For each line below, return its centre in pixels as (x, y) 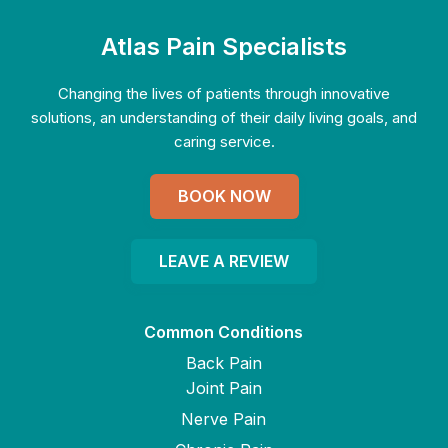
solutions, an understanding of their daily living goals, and (224, 118)
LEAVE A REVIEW (224, 261)
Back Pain (223, 362)
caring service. (224, 142)
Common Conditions (223, 331)
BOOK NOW (224, 196)
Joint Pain (223, 387)
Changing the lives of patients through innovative (224, 94)
